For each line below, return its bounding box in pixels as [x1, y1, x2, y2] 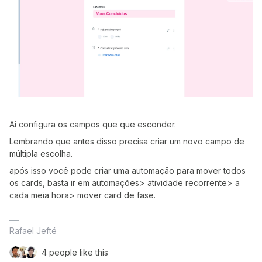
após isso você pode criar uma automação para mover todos [9, 166, 246, 176]
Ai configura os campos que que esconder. [9, 119, 178, 130]
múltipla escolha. [9, 149, 75, 159]
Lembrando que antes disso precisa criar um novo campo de [9, 136, 244, 147]
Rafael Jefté [9, 226, 57, 236]
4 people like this [42, 247, 108, 258]
